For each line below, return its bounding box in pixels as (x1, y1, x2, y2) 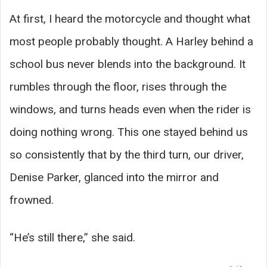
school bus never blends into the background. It (10, 57, 246, 71)
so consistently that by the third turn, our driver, (10, 147, 244, 162)
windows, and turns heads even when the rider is (10, 102, 251, 116)
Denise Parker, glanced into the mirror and (10, 170, 219, 184)
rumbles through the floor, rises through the (10, 79, 226, 94)
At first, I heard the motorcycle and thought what (10, 11, 250, 26)
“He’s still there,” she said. (10, 230, 135, 244)
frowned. (10, 193, 54, 207)
